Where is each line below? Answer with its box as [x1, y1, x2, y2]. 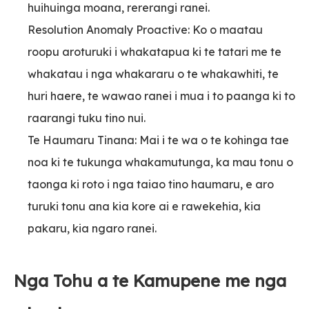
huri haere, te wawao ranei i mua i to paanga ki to [28, 88, 295, 103]
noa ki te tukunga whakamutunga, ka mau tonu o [28, 154, 293, 169]
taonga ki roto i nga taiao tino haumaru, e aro [28, 177, 274, 191]
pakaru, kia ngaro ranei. [28, 221, 157, 235]
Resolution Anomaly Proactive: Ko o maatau [28, 22, 263, 37]
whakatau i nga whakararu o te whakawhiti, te [28, 66, 279, 81]
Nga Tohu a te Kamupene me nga [14, 270, 286, 291]
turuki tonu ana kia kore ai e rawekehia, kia [28, 199, 261, 213]
